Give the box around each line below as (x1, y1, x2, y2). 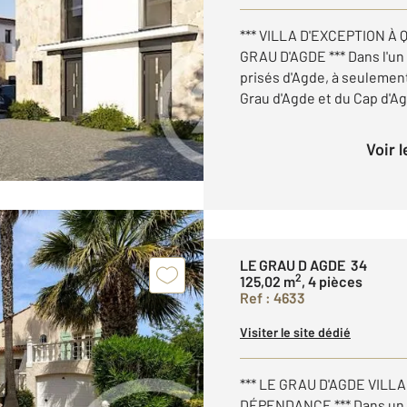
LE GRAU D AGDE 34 (240, 256, 367, 273)
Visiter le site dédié (240, 324, 351, 340)
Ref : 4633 (240, 289, 305, 306)
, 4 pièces (302, 273, 362, 290)
